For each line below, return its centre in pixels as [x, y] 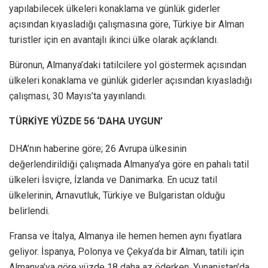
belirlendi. [29, 211]
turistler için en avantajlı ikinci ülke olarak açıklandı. [114, 39]
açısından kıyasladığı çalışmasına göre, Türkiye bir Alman [127, 24]
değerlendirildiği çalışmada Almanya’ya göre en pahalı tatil [129, 164]
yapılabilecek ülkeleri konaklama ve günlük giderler [115, 8]
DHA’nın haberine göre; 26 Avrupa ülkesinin [98, 148]
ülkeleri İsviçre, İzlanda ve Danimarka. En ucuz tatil [113, 179]
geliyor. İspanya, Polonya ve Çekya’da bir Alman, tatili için [127, 251]
